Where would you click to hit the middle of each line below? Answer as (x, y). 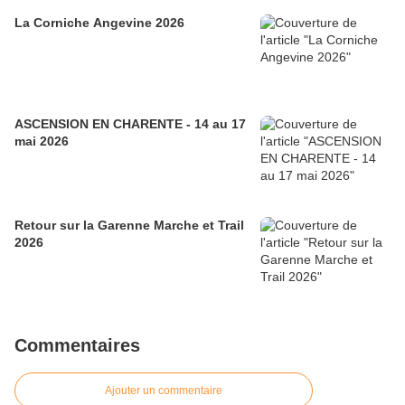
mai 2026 (42, 141)
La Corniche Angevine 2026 (99, 23)
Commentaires (77, 346)
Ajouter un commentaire (164, 391)
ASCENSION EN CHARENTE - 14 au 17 (130, 124)
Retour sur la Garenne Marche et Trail (129, 226)
